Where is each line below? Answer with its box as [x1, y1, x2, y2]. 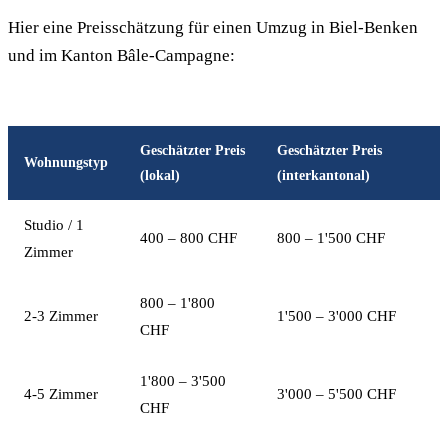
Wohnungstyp [24, 155, 108, 170]
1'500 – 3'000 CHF [277, 308, 396, 324]
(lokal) [140, 168, 180, 183]
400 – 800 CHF [140, 230, 237, 246]
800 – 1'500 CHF [277, 230, 385, 246]
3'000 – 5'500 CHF [277, 386, 396, 402]
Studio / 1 [24, 217, 84, 233]
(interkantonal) [277, 168, 370, 183]
